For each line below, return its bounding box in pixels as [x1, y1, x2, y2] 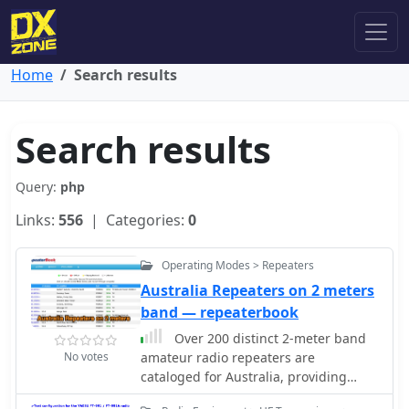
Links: [16, 210, 58, 230]
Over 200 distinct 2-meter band [171, 330, 366, 347]
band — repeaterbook [141, 302, 299, 322]
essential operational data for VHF [141, 387, 348, 404]
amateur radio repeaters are [141, 349, 315, 366]
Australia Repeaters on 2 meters [141, 280, 374, 300]
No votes [63, 349, 109, 364]
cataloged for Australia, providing [141, 368, 347, 385]
